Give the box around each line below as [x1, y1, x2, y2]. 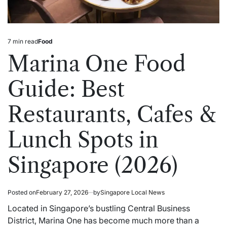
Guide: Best [8, 75, 125, 102]
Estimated [7, 41, 35, 49]
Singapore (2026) [8, 152, 178, 178]
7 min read [8, 37, 38, 45]
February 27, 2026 [36, 188, 88, 196]
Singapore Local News [100, 188, 165, 196]
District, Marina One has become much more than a [8, 215, 199, 225]
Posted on [8, 188, 36, 196]
